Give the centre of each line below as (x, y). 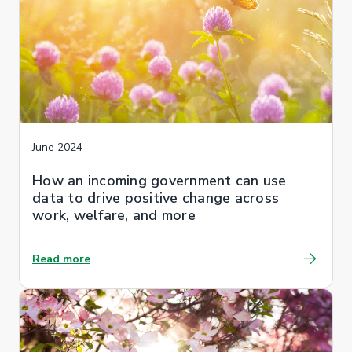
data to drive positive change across (156, 198)
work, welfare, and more (114, 215)
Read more (61, 258)
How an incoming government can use (159, 180)
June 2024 (57, 147)
